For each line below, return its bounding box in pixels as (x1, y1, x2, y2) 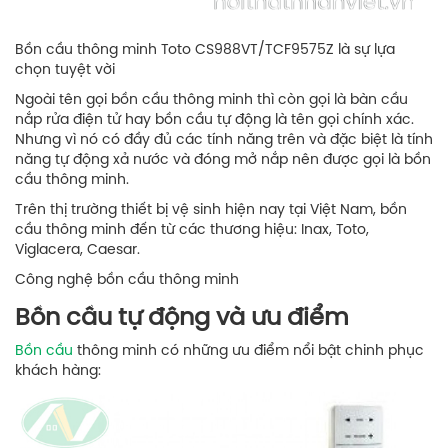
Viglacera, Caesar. (15, 243, 140, 258)
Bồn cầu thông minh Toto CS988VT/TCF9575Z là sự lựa (15, 43, 395, 58)
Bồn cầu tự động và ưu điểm (15, 306, 349, 331)
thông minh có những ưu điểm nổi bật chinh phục (73, 344, 424, 359)
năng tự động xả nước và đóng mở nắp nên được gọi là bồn (15, 153, 431, 168)
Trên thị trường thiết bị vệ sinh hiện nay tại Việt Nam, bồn (15, 203, 407, 218)
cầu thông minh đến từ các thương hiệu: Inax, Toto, (15, 223, 369, 238)
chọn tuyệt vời (15, 63, 115, 78)
